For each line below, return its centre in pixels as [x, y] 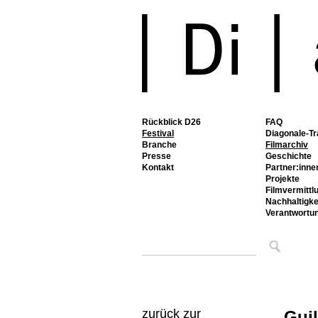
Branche [159, 145]
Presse [157, 156]
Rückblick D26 [171, 122]
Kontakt [158, 168]
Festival [158, 133]
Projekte [283, 179]
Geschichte [289, 156]
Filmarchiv [287, 145]
